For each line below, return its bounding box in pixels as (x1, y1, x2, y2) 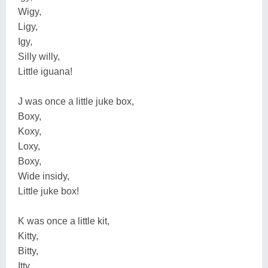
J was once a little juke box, (18, 96, 134, 106)
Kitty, (18, 230, 38, 241)
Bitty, (18, 245, 38, 256)
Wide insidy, (18, 170, 69, 181)
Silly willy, (18, 51, 60, 62)
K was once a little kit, (18, 215, 109, 226)
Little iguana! (18, 66, 72, 77)
